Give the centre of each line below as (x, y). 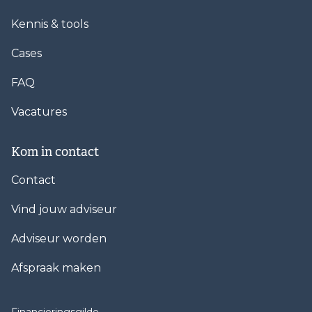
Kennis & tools (50, 24)
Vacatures (39, 111)
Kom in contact (55, 151)
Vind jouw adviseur (64, 209)
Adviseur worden (59, 238)
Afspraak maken (56, 267)
